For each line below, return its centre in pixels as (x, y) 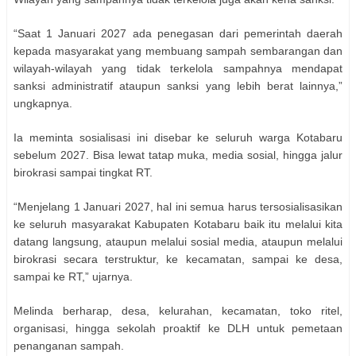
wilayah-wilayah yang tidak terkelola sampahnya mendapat (178, 68)
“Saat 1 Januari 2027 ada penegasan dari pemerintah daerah (178, 33)
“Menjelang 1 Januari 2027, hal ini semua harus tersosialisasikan (178, 206)
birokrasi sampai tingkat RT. (83, 172)
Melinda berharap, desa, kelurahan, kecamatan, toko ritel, (178, 310)
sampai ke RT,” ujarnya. (73, 276)
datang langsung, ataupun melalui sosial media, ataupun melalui (178, 241)
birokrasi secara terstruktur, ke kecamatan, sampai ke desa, (178, 259)
